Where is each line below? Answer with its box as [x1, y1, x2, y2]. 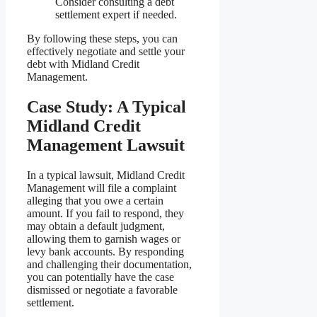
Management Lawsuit [27, 136, 185, 155]
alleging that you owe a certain [27, 195, 163, 207]
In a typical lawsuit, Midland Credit [27, 169, 185, 182]
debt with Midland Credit [27, 58, 139, 71]
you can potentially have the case [27, 271, 174, 284]
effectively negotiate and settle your [27, 45, 185, 58]
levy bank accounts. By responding [27, 246, 184, 258]
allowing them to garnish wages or [27, 233, 180, 246]
